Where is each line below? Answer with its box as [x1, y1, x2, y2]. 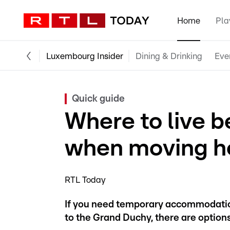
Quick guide [72, 94, 125, 104]
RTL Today [65, 176, 106, 184]
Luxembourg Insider [46, 51, 123, 61]
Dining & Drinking [136, 51, 202, 61]
